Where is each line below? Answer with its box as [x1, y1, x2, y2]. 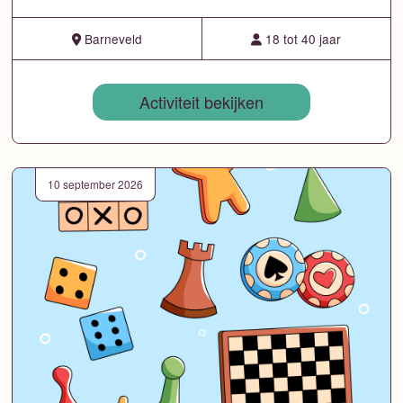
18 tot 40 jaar [262, 30, 342, 49]
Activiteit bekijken [139, 90, 264, 114]
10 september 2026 [48, 176, 143, 193]
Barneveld [80, 30, 142, 49]
